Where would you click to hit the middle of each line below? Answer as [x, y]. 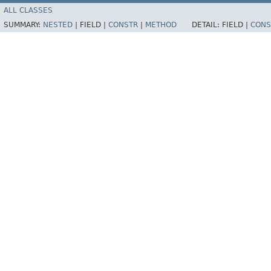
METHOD [161, 25]
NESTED [58, 25]
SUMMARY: [23, 25]
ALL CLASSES [28, 11]
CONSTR [123, 25]
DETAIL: [207, 25]
